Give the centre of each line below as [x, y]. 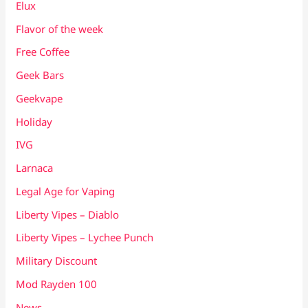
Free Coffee [43, 52]
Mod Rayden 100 [57, 284]
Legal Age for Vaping [66, 191]
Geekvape [40, 98]
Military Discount [57, 261]
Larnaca [35, 168]
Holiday [34, 121]
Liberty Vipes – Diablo [68, 214]
